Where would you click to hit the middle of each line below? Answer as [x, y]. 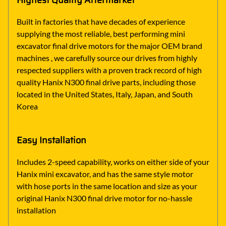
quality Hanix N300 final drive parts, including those [106, 82]
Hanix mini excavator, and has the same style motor [105, 174]
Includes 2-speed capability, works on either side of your [113, 161]
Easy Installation [51, 140]
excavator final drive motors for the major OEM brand [109, 46]
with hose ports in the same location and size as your [107, 186]
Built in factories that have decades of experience [101, 22]
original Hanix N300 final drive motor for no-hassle [104, 198]
